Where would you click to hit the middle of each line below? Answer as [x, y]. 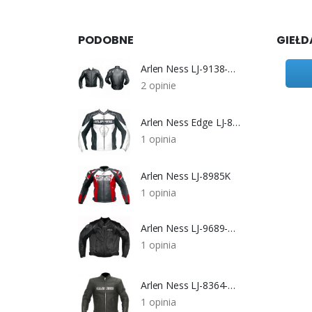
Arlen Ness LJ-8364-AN [232, 285]
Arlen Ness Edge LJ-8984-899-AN [237, 123]
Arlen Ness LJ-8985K [186, 176]
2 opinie [158, 86]
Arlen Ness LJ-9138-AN [232, 69]
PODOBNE [106, 40]
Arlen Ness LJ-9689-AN [232, 228]
